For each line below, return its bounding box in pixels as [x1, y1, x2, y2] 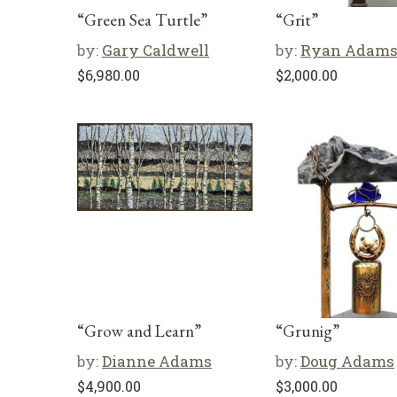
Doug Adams [300, 351, 394, 371]
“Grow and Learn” [77, 320, 201, 342]
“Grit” [276, 9, 318, 31]
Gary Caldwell [102, 40, 209, 60]
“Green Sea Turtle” [77, 9, 207, 31]
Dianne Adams [102, 351, 212, 371]
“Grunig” [276, 320, 339, 342]
